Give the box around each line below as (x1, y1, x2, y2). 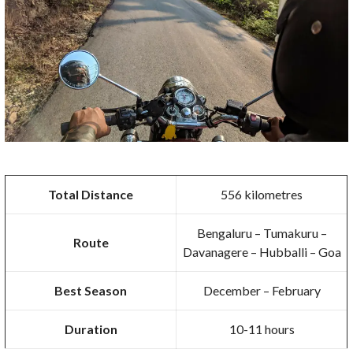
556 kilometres (221, 187, 303, 203)
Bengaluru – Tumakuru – (196, 225, 327, 241)
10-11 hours (229, 321, 295, 337)
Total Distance (48, 187, 134, 203)
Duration (64, 321, 117, 337)
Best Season (54, 283, 128, 299)
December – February (203, 283, 321, 299)
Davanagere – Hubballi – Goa (182, 244, 341, 260)
